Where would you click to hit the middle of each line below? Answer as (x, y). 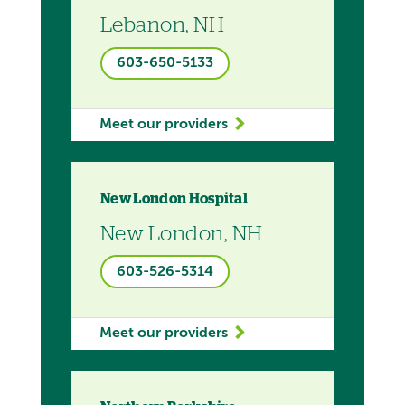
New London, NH (182, 234)
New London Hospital (174, 198)
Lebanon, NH (163, 26)
